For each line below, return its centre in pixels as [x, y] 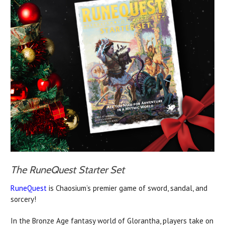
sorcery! [23, 199]
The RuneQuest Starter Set [68, 170]
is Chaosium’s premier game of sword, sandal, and [127, 188]
